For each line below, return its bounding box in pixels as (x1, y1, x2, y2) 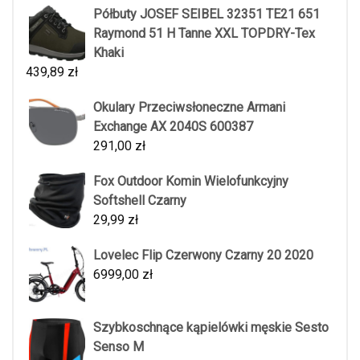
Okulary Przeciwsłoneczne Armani (93, 100, 285, 116)
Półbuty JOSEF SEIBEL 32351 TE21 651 (93, 6, 320, 22)
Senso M (93, 339, 144, 355)
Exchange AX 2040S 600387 (93, 119, 253, 135)
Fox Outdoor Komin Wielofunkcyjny (93, 174, 288, 190)
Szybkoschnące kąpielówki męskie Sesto (93, 320, 329, 336)
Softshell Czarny (93, 193, 186, 209)
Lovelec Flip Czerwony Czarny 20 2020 (93, 247, 313, 264)
